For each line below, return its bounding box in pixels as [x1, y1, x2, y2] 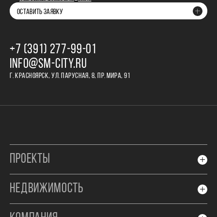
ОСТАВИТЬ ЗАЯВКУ [17, 8, 63, 16]
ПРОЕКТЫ [10, 153, 50, 166]
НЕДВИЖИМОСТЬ [10, 182, 84, 196]
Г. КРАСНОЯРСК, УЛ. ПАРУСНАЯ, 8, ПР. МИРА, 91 [10, 72, 130, 80]
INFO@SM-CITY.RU [10, 58, 87, 71]
